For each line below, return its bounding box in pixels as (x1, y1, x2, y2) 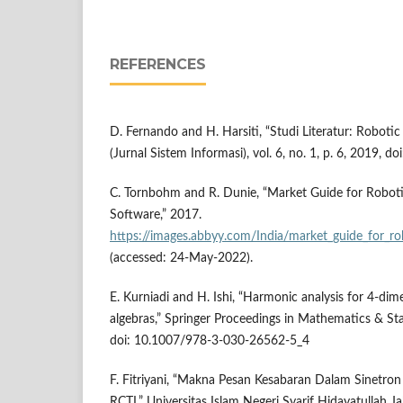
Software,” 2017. (110, 209, 201, 222)
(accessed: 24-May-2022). (110, 252, 253, 265)
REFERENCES (110, 56, 206, 73)
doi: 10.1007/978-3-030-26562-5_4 (110, 335, 309, 348)
